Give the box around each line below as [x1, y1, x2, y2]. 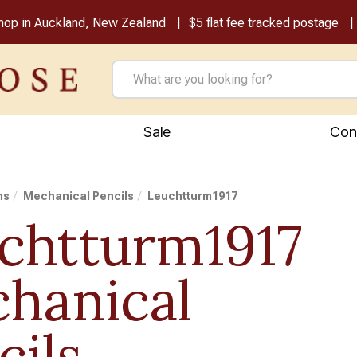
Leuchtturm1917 [147, 190, 238, 202]
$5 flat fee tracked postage [188, 15, 339, 30]
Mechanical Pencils [23, 190, 135, 202]
